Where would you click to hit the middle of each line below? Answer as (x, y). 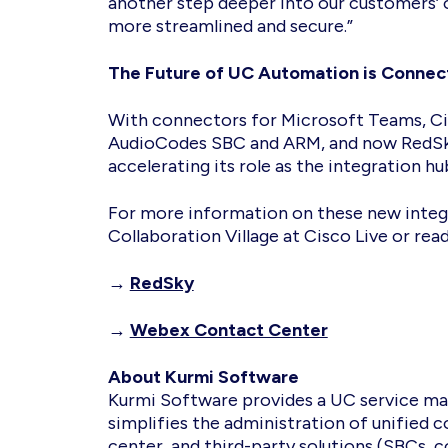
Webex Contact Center (228, 330)
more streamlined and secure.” (232, 26)
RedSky (161, 283)
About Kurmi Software (203, 377)
